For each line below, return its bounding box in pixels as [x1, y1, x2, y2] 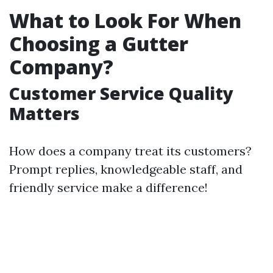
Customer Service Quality [9, 82, 233, 105]
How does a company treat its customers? [9, 143, 252, 158]
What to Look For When [9, 7, 241, 34]
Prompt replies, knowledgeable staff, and [9, 161, 243, 177]
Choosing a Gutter [9, 30, 188, 57]
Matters [9, 102, 80, 125]
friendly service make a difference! [9, 180, 208, 195]
